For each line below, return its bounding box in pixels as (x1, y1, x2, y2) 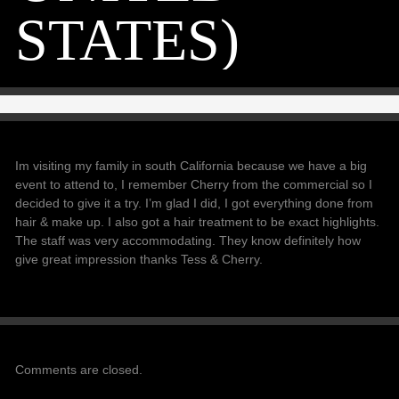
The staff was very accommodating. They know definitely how (15, 233, 362, 248)
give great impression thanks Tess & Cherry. (15, 252, 264, 266)
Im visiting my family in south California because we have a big (15, 159, 368, 173)
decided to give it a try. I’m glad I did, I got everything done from (15, 196, 374, 210)
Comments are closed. (15, 362, 143, 377)
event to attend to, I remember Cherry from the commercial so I (15, 177, 373, 191)
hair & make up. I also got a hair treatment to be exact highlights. (15, 215, 380, 229)
